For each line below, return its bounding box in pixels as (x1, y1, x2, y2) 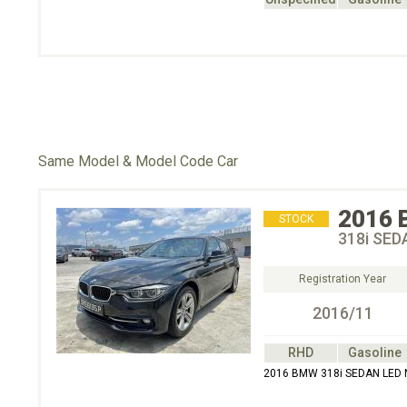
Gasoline (347, 345, 402, 360)
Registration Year (299, 273, 386, 285)
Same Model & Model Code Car (38, 153, 238, 170)
